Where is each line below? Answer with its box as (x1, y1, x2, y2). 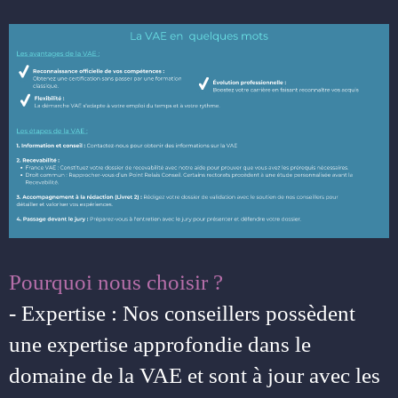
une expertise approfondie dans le (9, 331, 311, 356)
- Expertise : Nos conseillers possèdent (9, 300, 355, 325)
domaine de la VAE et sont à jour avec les (9, 362, 380, 387)
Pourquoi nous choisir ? (9, 269, 223, 294)
